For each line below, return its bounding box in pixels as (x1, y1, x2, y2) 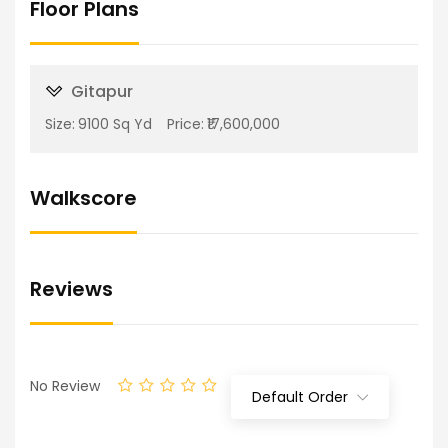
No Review (30, 376, 100, 397)
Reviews (30, 274, 113, 303)
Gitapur (71, 79, 133, 103)
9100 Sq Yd (78, 113, 152, 134)
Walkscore (30, 183, 137, 212)
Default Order (252, 386, 348, 407)
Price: (167, 113, 204, 134)
